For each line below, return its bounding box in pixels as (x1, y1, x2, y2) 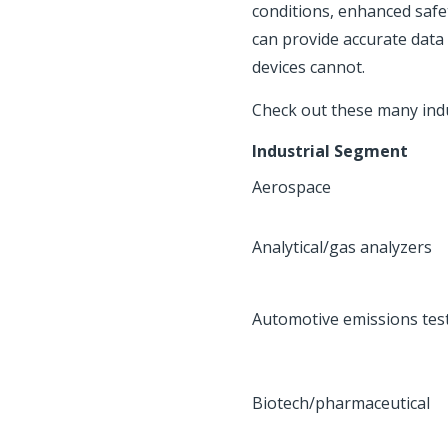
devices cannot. (252, 56, 365, 78)
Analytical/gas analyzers (252, 236, 432, 258)
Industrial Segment (252, 140, 408, 162)
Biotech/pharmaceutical (252, 392, 430, 414)
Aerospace (252, 176, 331, 198)
